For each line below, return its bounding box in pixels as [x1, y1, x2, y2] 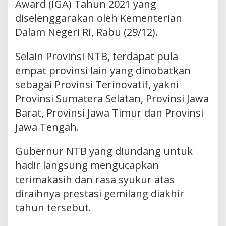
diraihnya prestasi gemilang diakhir [15, 186, 184, 200]
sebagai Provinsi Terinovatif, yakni [15, 77, 179, 91]
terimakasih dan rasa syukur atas [15, 172, 175, 186]
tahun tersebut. [15, 200, 91, 214]
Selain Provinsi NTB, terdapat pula [15, 49, 178, 63]
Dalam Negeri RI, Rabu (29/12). [15, 25, 158, 39]
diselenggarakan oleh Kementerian [15, 11, 182, 25]
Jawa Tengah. [15, 120, 79, 134]
